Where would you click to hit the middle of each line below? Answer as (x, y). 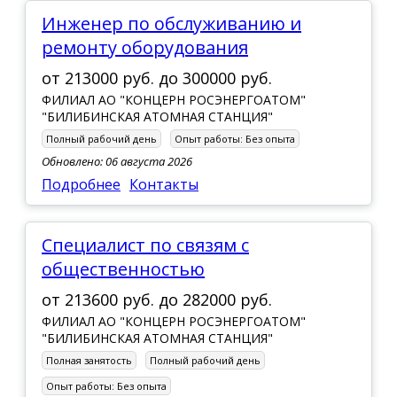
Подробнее (81, 184)
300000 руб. (227, 78)
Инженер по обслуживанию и (49, 23)
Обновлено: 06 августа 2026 (117, 161)
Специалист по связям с (47, 245)
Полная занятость (89, 360)
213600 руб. (112, 299)
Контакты (164, 184)
